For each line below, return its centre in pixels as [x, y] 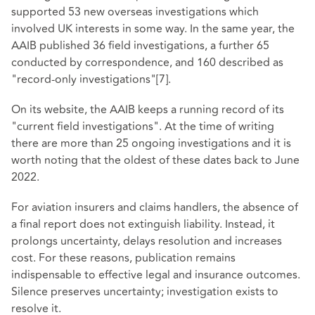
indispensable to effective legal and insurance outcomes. [156, 275]
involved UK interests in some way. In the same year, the [153, 28]
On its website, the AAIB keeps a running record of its [148, 109]
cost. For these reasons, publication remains [123, 258]
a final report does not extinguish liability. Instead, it [143, 224]
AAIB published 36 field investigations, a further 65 [140, 45]
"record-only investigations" [84, 79]
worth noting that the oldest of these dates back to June [155, 160]
